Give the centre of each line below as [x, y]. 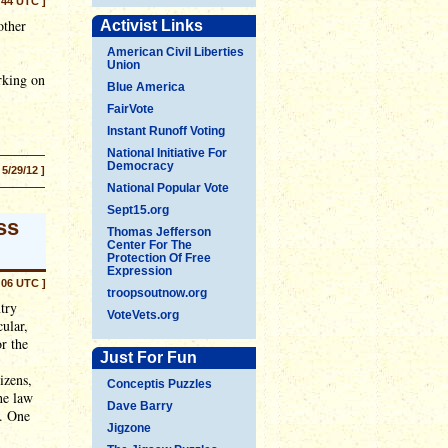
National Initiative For [167, 153]
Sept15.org [138, 210]
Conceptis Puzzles [159, 384]
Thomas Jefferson [159, 232]
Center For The [149, 245]
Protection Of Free [159, 258]
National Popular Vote [168, 188]
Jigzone [129, 428]
